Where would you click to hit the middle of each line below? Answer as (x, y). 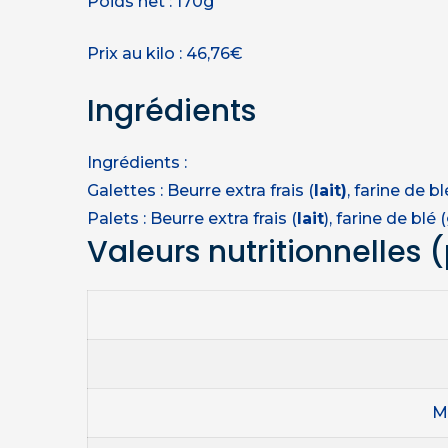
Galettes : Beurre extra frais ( (200, 190)
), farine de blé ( (385, 218)
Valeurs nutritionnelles (258, 251)
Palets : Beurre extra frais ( (192, 218)
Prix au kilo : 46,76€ (165, 53)
